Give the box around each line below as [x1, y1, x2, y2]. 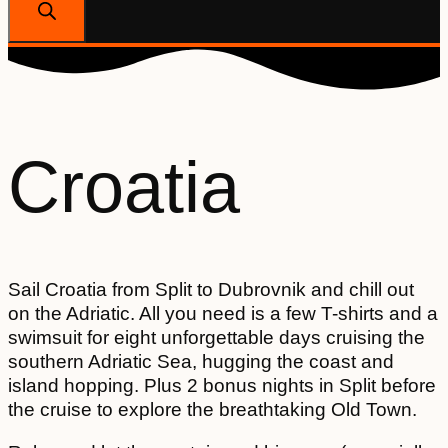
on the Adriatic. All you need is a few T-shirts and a [8, 303, 438, 325]
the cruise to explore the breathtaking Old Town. [8, 399, 417, 421]
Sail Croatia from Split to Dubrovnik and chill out [8, 279, 414, 301]
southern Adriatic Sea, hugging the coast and [8, 351, 394, 373]
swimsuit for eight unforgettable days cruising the [8, 327, 425, 349]
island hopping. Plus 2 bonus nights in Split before [8, 375, 436, 397]
